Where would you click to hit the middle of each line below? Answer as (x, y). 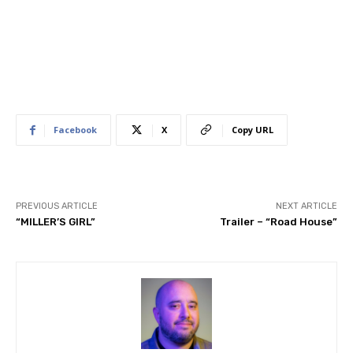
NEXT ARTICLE (306, 206)
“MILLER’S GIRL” (56, 222)
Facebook (75, 130)
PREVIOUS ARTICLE (57, 206)
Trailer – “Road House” (278, 222)
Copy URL (253, 130)
